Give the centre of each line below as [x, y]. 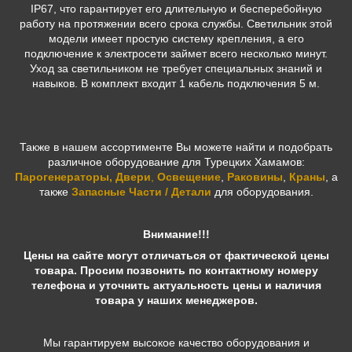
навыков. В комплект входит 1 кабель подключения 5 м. [176, 84]
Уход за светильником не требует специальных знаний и [176, 69]
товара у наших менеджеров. [176, 301]
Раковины [255, 177]
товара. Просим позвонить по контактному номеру [176, 271]
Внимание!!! [176, 235]
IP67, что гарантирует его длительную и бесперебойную [176, 9]
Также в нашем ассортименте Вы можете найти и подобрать [176, 147]
